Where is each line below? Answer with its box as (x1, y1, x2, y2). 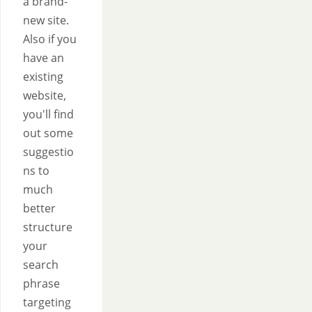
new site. (23, 13, 69, 28)
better (23, 201, 56, 216)
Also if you (23, 31, 77, 47)
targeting (23, 295, 71, 310)
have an (23, 50, 64, 65)
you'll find (23, 107, 74, 122)
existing (23, 69, 63, 84)
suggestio (23, 144, 74, 159)
